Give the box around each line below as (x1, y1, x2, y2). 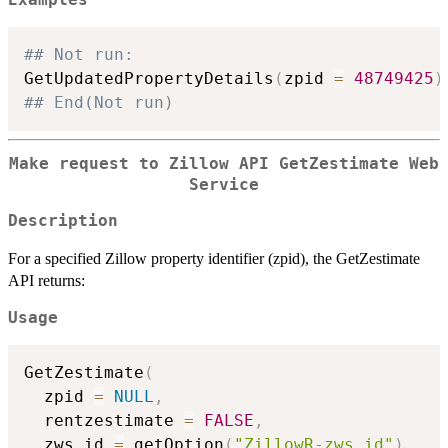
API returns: (8, 272, 85, 290)
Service (189, 175, 259, 194)
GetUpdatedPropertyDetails (24, 68, 274, 88)
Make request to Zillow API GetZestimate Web (9, 154, 439, 173)
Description (8, 212, 118, 231)
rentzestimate (24, 410, 184, 430)
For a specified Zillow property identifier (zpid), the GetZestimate (8, 250, 420, 268)
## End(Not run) (24, 92, 174, 112)
